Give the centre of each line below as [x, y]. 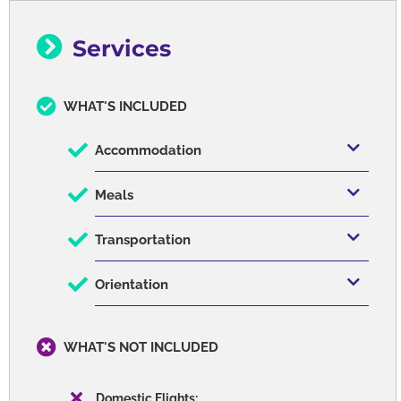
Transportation [143, 240]
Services [122, 49]
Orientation [132, 285]
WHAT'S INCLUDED [125, 107]
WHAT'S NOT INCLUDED [141, 348]
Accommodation [148, 151]
